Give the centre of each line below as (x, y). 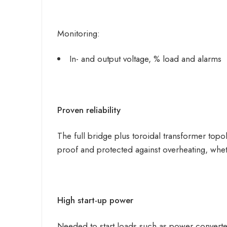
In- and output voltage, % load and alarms (145, 59)
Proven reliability (89, 110)
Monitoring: (79, 33)
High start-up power (95, 200)
